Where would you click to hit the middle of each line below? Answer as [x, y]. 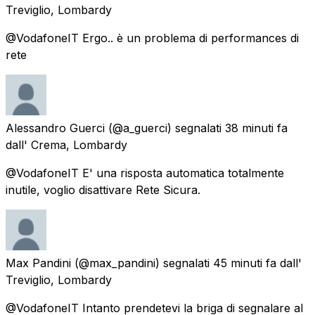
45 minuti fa [245, 263]
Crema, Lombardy [79, 144]
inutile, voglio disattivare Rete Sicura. [103, 189]
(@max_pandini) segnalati [142, 263]
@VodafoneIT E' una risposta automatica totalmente [145, 173]
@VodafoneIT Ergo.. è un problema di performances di [152, 38]
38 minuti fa [256, 128]
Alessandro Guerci [55, 128]
